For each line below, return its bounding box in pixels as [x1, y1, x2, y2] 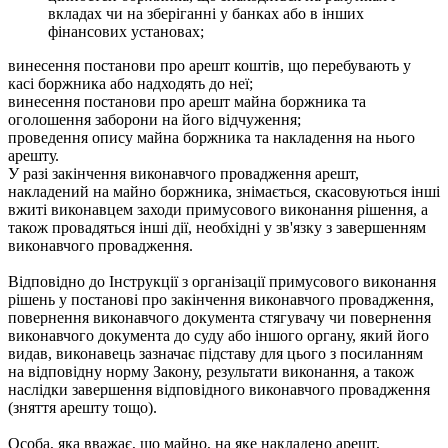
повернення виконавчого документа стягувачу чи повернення [8, 308, 431, 326]
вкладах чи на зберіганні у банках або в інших [48, 4, 364, 22]
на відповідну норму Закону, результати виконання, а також [8, 362, 414, 380]
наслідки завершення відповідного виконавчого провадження [8, 380, 430, 398]
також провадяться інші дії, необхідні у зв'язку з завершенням [8, 218, 426, 236]
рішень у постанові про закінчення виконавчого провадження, [8, 290, 434, 308]
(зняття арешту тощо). [8, 398, 157, 416]
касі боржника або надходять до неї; [8, 74, 253, 92]
